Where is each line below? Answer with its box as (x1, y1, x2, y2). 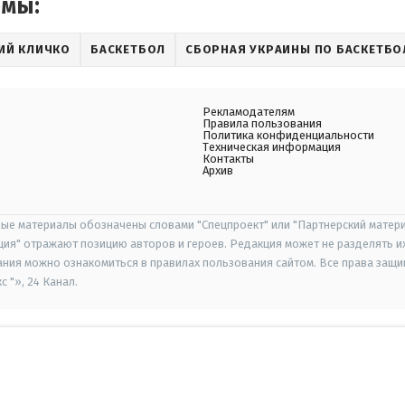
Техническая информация (202, 140, 341, 154)
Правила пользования (202, 117, 322, 130)
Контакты (202, 152, 254, 165)
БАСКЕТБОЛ (90, 42, 166, 56)
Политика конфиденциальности (202, 128, 374, 142)
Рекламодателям (202, 105, 295, 118)
